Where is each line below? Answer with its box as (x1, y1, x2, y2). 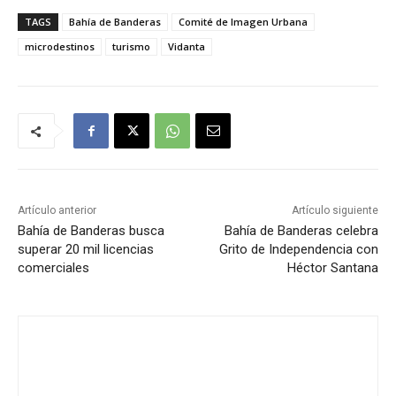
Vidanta (168, 40, 205, 54)
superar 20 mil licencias (18, 241, 154, 258)
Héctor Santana (286, 260, 378, 277)
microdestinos (25, 40, 95, 54)
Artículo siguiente (291, 204, 378, 217)
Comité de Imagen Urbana (179, 15, 308, 29)
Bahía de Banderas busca (18, 223, 164, 240)
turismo (112, 40, 150, 54)
